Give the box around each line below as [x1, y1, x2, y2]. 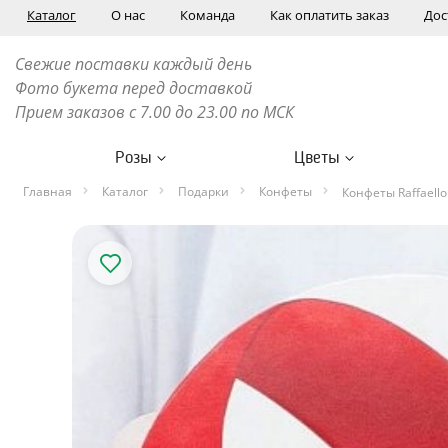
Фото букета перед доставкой [15, 77, 256, 99]
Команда [180, 6, 235, 24]
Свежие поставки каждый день [15, 53, 252, 75]
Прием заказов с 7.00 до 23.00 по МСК [15, 101, 294, 123]
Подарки [178, 183, 229, 200]
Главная [23, 183, 72, 200]
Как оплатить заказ [270, 6, 389, 24]
